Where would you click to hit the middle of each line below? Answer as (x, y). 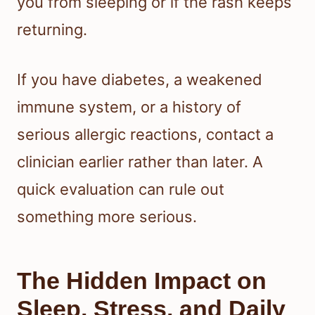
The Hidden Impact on (142, 280)
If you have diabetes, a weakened (140, 79)
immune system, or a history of (129, 107)
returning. (52, 29)
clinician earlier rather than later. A (140, 161)
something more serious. (107, 216)
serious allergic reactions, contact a (145, 134)
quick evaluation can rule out (121, 189)
